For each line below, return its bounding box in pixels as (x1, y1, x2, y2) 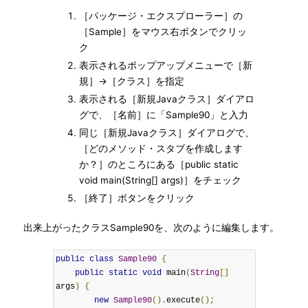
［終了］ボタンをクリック (78, 192, 195, 203)
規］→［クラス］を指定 (78, 76, 184, 87)
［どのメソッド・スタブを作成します (78, 143, 243, 154)
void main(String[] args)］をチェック (78, 175, 241, 186)
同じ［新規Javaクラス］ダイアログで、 (78, 127, 254, 138)
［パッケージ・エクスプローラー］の (78, 10, 243, 21)
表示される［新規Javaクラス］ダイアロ (78, 93, 254, 104)
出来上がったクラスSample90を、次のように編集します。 (14, 222, 279, 233)
